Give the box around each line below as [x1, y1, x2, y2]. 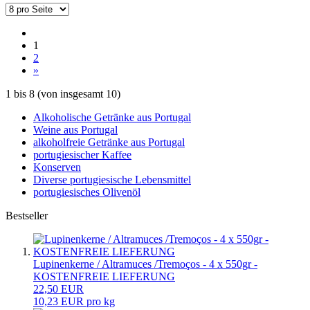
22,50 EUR [33, 282, 84, 295]
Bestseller [6, 209, 48, 221]
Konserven [33, 161, 81, 173]
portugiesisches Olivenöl [33, 185, 140, 198]
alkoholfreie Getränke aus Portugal [33, 136, 185, 148]
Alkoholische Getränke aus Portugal [33, 111, 191, 123]
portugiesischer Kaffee [33, 148, 131, 161]
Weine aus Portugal [33, 123, 118, 136]
